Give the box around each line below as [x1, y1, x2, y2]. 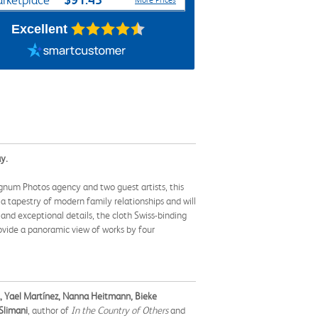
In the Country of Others [71, 305, 168, 316]
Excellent [11, 22, 67, 36]
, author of [28, 305, 71, 316]
